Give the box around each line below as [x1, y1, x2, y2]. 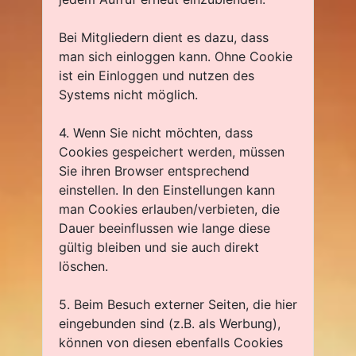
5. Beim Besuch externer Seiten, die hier [59, 296, 297, 312]
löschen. [59, 258, 108, 274]
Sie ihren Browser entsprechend [59, 163, 250, 179]
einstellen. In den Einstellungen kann [59, 182, 275, 198]
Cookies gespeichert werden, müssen [59, 144, 284, 160]
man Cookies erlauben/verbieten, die [59, 201, 280, 217]
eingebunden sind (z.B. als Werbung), [59, 315, 281, 331]
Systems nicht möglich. [59, 87, 198, 103]
